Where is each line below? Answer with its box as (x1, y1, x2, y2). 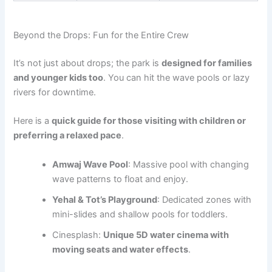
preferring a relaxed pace (13, 130, 122, 141)
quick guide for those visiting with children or (52, 115, 246, 127)
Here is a (13, 115, 52, 127)
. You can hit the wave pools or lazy (103, 72, 250, 83)
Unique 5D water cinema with (103, 229, 229, 240)
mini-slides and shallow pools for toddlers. (52, 208, 228, 220)
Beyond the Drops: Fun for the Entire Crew (13, 29, 189, 41)
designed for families (161, 57, 253, 69)
